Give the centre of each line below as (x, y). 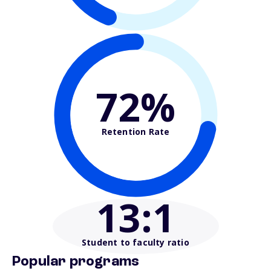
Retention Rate (135, 131)
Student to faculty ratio (135, 243)
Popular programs (76, 262)
